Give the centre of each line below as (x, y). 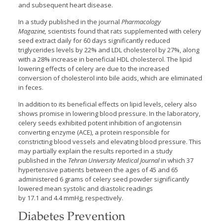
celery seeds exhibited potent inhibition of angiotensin (100, 123)
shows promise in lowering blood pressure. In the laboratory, (109, 113)
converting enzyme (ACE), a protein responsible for (94, 132)
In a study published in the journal (70, 22)
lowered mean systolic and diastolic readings (85, 188)
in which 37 (176, 160)
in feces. (31, 87)
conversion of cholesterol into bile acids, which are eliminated (110, 78)
